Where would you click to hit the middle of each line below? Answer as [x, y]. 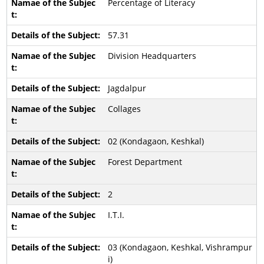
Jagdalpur [127, 88]
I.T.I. [116, 215]
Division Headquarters [152, 56]
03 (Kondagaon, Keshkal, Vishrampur [180, 247]
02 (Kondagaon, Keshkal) [156, 141]
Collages [124, 109]
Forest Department [145, 162]
